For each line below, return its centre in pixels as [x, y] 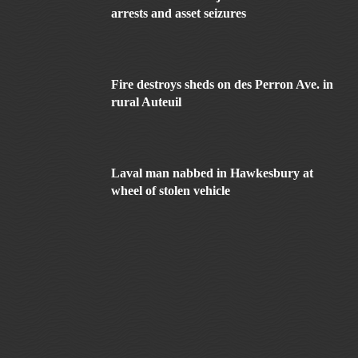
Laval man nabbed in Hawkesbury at [212, 173]
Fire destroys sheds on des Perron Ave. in [222, 84]
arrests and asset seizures [179, 13]
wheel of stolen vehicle [171, 190]
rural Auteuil [146, 101]
